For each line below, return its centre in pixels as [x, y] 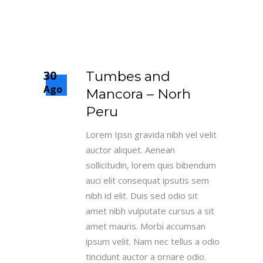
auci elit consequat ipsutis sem [147, 180]
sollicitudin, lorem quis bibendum [151, 165]
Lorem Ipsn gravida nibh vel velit [151, 134]
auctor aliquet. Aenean [130, 150]
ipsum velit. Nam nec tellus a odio [153, 241]
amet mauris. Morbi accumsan [146, 226]
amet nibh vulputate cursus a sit [150, 211]
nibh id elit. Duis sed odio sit [142, 195]
